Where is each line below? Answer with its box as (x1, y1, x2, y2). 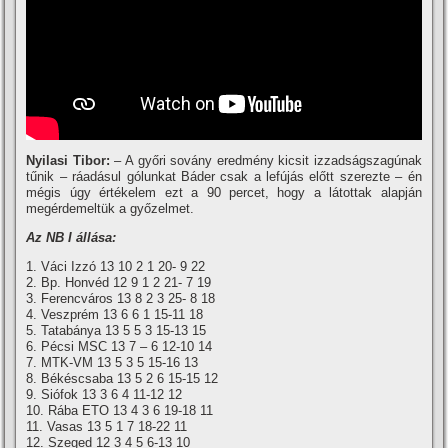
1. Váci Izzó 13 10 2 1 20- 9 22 (26, 259, 206, 275)
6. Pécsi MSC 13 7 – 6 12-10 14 (26, 339, 213, 355)
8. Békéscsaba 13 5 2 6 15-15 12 (26, 371, 219, 387)
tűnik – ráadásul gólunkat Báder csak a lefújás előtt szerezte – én (26, 169, 422, 185)
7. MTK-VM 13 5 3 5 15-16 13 (26, 355, 199, 371)
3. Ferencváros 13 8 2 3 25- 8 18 (26, 291, 216, 307)
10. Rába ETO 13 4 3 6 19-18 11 (26, 403, 214, 419)
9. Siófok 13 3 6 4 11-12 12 (26, 387, 183, 403)
